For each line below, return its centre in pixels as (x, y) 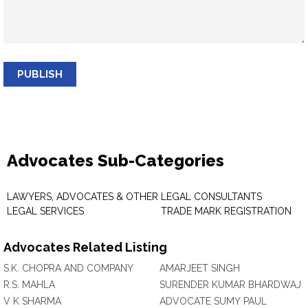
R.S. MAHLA (29, 285)
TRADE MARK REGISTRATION (226, 211)
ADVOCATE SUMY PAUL (213, 301)
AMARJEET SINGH (200, 268)
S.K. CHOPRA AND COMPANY (68, 268)
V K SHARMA (32, 301)
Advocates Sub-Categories (115, 161)
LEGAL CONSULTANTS (211, 197)
